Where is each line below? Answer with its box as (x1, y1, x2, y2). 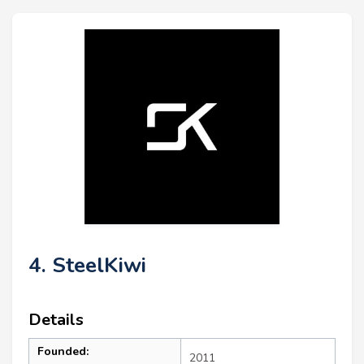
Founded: (37, 344, 89, 360)
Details (28, 309, 84, 331)
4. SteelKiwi (28, 251, 146, 280)
